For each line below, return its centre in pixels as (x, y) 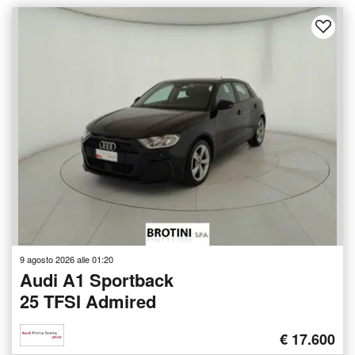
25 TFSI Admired (88, 301)
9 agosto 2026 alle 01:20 (67, 259)
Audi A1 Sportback (97, 279)
